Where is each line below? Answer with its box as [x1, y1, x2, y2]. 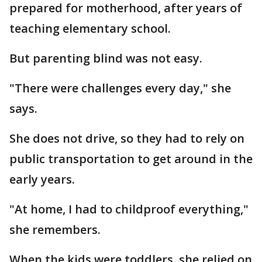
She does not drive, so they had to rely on [9, 130, 244, 146]
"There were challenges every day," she [9, 80, 231, 96]
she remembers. [9, 222, 101, 237]
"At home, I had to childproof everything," [9, 201, 249, 217]
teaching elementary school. [9, 20, 177, 36]
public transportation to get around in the [9, 151, 253, 167]
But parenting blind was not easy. [9, 50, 202, 66]
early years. [9, 171, 75, 187]
